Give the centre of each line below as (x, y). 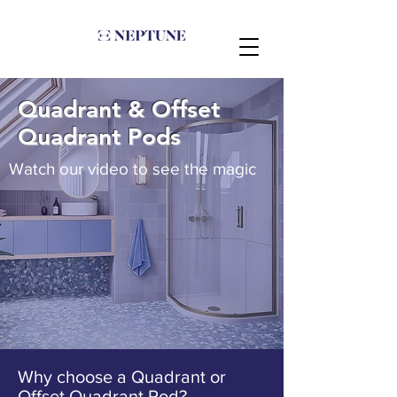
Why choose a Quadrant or (122, 377)
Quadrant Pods (99, 137)
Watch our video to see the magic (132, 169)
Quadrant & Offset (119, 109)
